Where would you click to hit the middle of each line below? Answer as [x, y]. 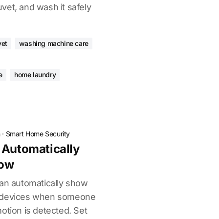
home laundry [35, 75]
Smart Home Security [38, 134]
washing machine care [54, 43]
